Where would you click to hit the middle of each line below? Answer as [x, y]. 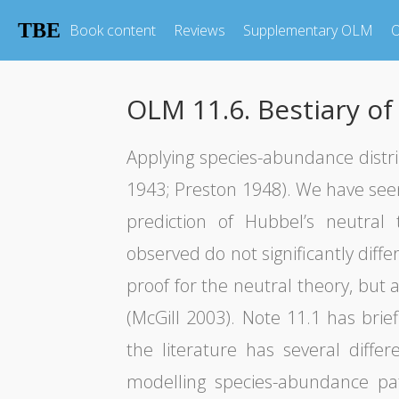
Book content [113, 30]
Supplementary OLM [308, 30]
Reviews [199, 30]
